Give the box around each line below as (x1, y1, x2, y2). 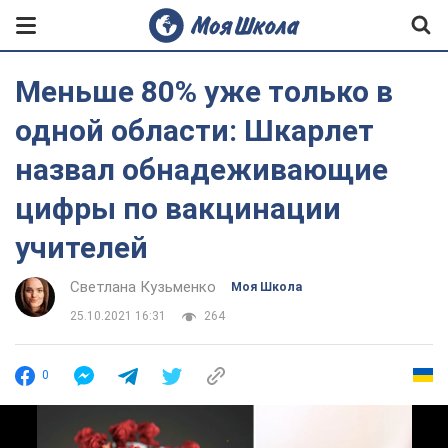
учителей (15, 230, 148, 265)
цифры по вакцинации (15, 191, 341, 226)
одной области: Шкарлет (15, 113, 374, 148)
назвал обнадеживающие (15, 152, 388, 187)
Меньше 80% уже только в (15, 74, 393, 109)
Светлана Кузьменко (70, 278, 216, 296)
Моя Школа (231, 280, 302, 294)
